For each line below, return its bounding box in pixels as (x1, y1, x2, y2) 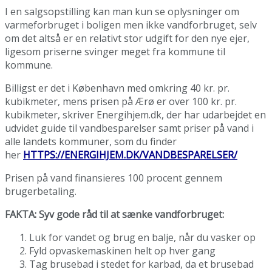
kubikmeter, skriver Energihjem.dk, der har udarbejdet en (5, 107, 266, 121)
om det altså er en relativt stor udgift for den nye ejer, (5, 31, 250, 45)
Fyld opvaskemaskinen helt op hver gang (29, 243, 216, 257)
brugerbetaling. (5, 184, 76, 198)
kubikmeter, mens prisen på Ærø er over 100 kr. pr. (5, 94, 237, 108)
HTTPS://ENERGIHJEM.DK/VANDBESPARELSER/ (23, 148, 237, 161)
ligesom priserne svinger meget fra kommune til (5, 44, 225, 58)
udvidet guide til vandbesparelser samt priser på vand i (5, 121, 254, 135)
